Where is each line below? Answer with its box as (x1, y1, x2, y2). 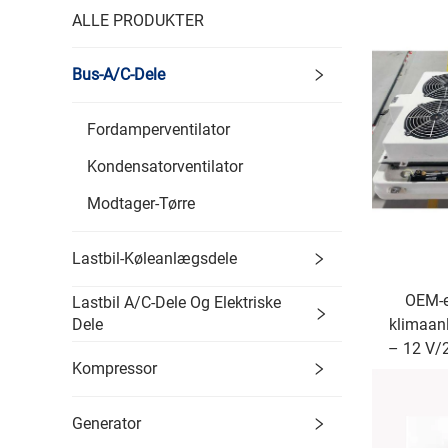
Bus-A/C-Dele (72, 65, 165, 84)
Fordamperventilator (87, 120, 230, 139)
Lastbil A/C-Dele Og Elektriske (72, 293, 281, 312)
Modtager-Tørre (87, 194, 195, 213)
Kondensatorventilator (87, 157, 243, 176)
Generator (72, 414, 141, 433)
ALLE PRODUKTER (72, 11, 204, 30)
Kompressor (72, 359, 157, 378)
